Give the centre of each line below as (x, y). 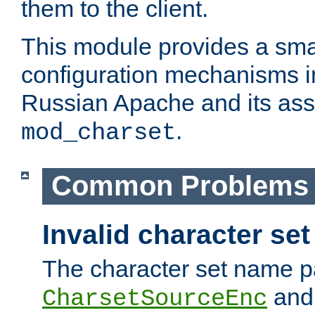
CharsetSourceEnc (155, 299)
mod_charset (98, 133)
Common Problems (180, 186)
